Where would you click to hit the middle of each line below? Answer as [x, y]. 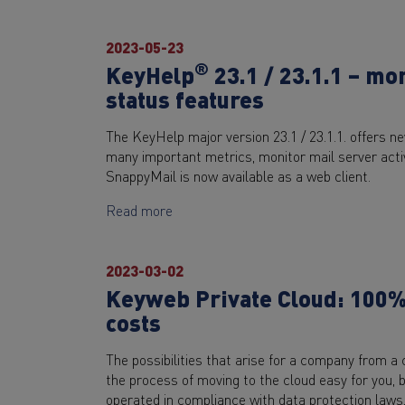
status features [185, 99]
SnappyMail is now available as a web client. [238, 175]
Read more [139, 209]
